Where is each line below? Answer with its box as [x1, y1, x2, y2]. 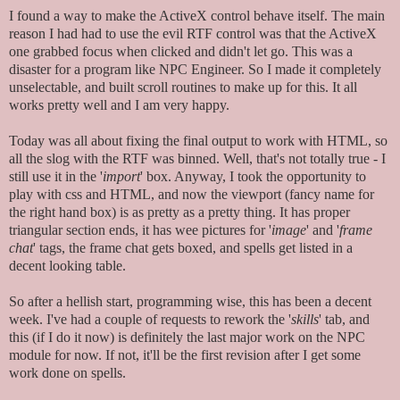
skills [291, 312, 319, 328]
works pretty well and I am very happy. [9, 97, 229, 113]
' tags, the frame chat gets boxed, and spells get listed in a [33, 240, 353, 256]
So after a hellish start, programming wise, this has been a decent [9, 294, 371, 310]
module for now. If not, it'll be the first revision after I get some [9, 347, 361, 363]
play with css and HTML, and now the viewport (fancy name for [9, 187, 374, 203]
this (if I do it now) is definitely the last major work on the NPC [9, 329, 365, 346]
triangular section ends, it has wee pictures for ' [9, 222, 271, 238]
